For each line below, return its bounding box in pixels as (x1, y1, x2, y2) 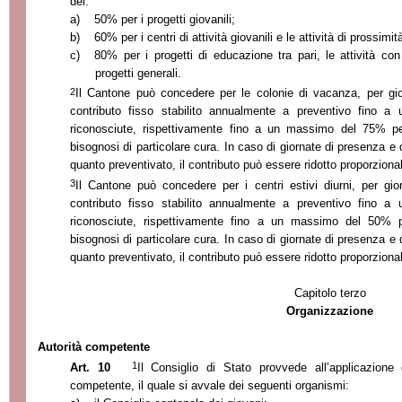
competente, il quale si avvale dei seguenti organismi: (70, 378, 349, 392)
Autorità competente (38, 339, 151, 354)
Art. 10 (70, 360, 110, 374)
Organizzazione (286, 303, 374, 318)
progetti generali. (94, 66, 181, 80)
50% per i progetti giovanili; (93, 12, 235, 26)
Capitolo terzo (293, 285, 366, 300)
